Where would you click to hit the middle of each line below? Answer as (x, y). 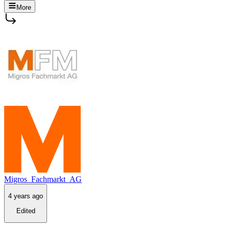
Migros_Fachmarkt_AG (43, 179)
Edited (26, 211)
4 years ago (26, 196)
